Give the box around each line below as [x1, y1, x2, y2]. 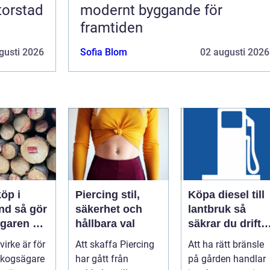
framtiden [80, 19, 143, 36]
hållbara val [75, 217, 135, 230]
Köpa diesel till [188, 188, 265, 201]
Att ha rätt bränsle [188, 238, 264, 250]
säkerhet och [75, 202, 142, 215]
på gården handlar [188, 253, 266, 265]
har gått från [75, 253, 128, 265]
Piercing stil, [75, 188, 121, 201]
